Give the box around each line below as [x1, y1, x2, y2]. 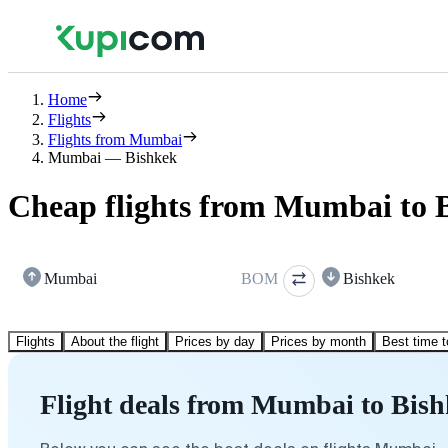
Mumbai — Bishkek [48, 149, 177, 166]
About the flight [71, 333, 159, 349]
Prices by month [271, 333, 366, 349]
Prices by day [175, 333, 255, 349]
